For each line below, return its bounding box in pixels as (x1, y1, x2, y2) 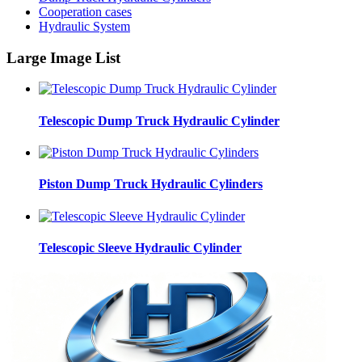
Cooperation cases (39, 5, 132, 19)
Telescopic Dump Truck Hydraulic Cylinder (39, 113, 280, 128)
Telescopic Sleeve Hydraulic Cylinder (39, 240, 242, 255)
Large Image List (6, 48, 120, 66)
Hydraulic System (39, 19, 130, 34)
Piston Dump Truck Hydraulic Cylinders (39, 177, 263, 192)
